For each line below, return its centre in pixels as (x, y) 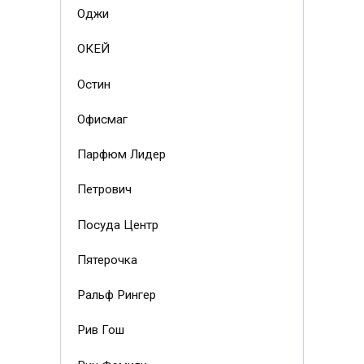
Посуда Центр (117, 225)
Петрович (104, 190)
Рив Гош (100, 330)
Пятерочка (107, 260)
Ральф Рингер (116, 295)
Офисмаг (102, 119)
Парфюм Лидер (121, 155)
